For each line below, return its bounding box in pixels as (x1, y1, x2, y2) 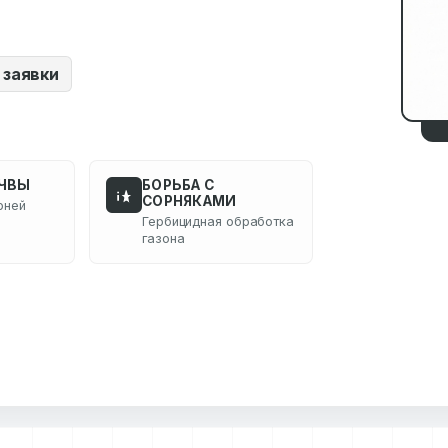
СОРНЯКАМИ (142, 193, 237, 209)
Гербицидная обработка (142, 214, 294, 229)
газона (142, 231, 185, 246)
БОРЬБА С (142, 177, 215, 193)
